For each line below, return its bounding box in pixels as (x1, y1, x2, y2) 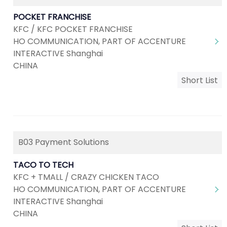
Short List (181, 74, 218, 86)
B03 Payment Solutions (18, 136, 109, 148)
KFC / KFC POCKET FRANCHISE (13, 23, 133, 35)
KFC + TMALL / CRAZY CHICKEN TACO (13, 171, 159, 183)
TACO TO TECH (13, 159, 73, 171)
